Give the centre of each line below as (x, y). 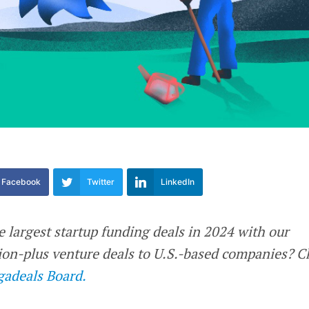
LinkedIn (178, 182)
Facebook (21, 182)
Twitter (101, 182)
